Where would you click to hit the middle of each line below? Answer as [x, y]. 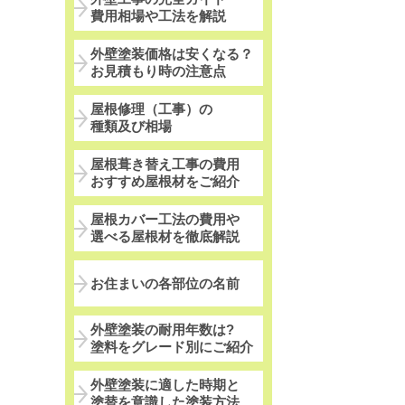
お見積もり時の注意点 [158, 71]
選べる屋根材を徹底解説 [165, 237]
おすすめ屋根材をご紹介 [165, 182]
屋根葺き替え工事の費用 [165, 165]
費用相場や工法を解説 [158, 16]
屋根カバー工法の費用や [165, 220]
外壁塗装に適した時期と [165, 385]
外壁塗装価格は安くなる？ [172, 54]
